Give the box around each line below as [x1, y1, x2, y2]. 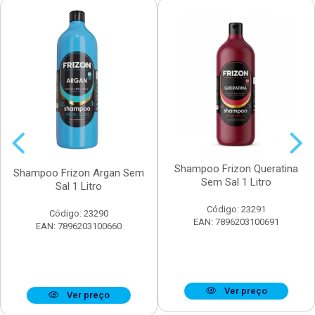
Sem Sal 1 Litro [201, 175, 271, 188]
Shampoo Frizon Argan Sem [13, 167, 144, 180]
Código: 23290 [49, 208, 108, 219]
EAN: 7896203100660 [36, 221, 122, 232]
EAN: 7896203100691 [193, 216, 279, 227]
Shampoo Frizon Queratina [174, 162, 298, 175]
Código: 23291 [207, 203, 266, 214]
